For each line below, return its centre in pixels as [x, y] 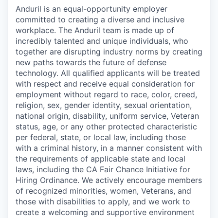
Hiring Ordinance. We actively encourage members [109, 180]
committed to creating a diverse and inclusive [100, 19]
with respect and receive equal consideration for [105, 84]
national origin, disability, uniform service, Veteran [107, 116]
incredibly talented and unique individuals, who [102, 41]
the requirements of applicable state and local [100, 159]
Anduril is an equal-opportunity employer [91, 9]
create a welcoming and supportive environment [105, 212]
